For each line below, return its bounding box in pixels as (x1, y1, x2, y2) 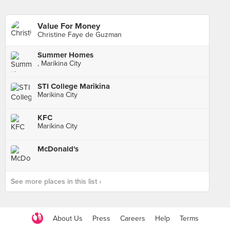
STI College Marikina (37, 82, 110, 91)
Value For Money (37, 21, 100, 31)
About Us (52, 214, 83, 223)
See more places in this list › (11, 177, 101, 186)
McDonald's (37, 144, 79, 154)
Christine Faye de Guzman (37, 30, 122, 39)
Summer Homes (37, 50, 93, 60)
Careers (120, 214, 145, 223)
